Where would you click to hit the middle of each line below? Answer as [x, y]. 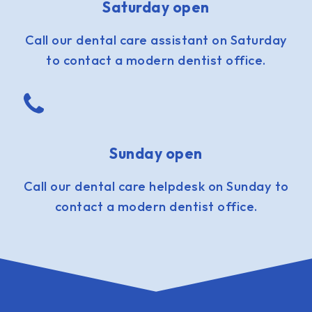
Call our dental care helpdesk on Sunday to [156, 186]
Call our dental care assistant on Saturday [156, 40]
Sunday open [156, 153]
